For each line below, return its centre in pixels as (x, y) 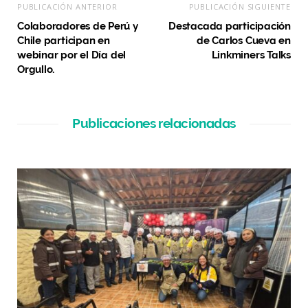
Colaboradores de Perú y (78, 26)
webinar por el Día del (72, 55)
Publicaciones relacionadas (154, 123)
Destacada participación (230, 26)
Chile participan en (64, 41)
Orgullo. (36, 70)
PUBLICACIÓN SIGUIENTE (240, 7)
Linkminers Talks (251, 55)
